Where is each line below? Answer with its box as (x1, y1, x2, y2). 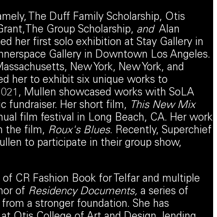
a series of (140, 186, 188, 197)
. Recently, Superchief (109, 125, 212, 136)
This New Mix (129, 100, 195, 111)
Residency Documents (28, 186, 135, 197)
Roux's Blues (47, 125, 110, 136)
